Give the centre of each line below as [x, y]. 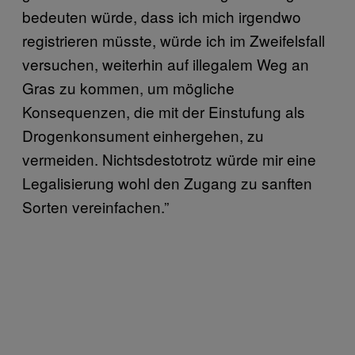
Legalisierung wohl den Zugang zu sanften [167, 182]
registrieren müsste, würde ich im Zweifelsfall [174, 40]
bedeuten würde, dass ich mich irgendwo [162, 16]
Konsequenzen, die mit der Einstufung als [164, 111]
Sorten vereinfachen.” [95, 206]
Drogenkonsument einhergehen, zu [143, 135]
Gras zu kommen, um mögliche [128, 87]
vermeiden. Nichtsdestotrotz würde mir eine [169, 158]
